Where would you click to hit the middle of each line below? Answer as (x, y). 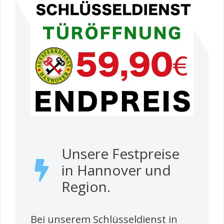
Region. (86, 186)
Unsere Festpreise (120, 153)
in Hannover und (116, 170)
